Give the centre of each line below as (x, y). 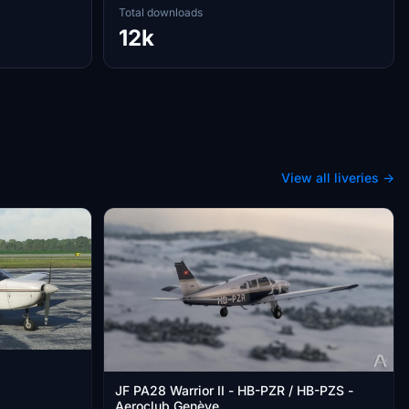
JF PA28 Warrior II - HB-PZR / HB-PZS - (234, 390)
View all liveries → (338, 178)
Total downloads (161, 12)
